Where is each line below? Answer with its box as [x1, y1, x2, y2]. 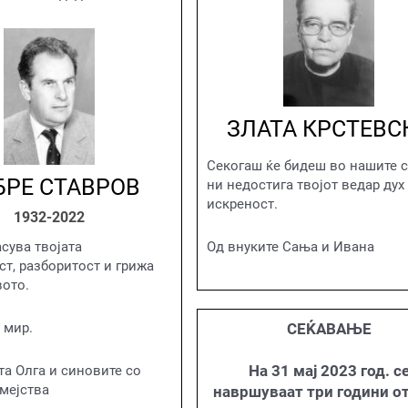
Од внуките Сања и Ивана [206, 238, 374, 255]
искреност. [206, 195, 278, 212]
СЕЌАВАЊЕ [286, 320, 372, 338]
